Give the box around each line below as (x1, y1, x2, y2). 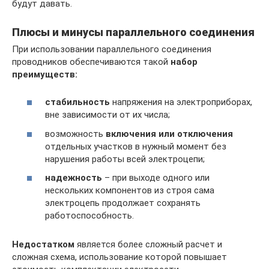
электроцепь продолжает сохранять (45, 198, 201, 209)
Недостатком (12, 239, 74, 250)
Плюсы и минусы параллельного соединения (12, 25, 255, 38)
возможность (45, 128, 106, 139)
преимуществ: (12, 68, 77, 80)
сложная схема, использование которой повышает (12, 252, 227, 263)
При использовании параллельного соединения (12, 43, 211, 55)
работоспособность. (45, 210, 134, 222)
